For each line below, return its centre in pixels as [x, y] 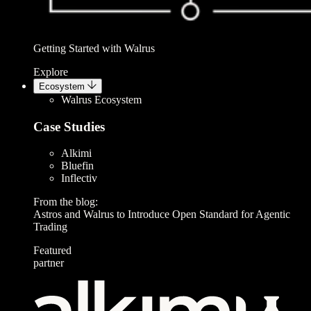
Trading [50, 227]
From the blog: [66, 202]
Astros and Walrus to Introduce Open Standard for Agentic [162, 215]
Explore [51, 72]
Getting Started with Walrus [94, 49]
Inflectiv [79, 178]
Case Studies [69, 126]
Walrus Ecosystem [101, 100]
